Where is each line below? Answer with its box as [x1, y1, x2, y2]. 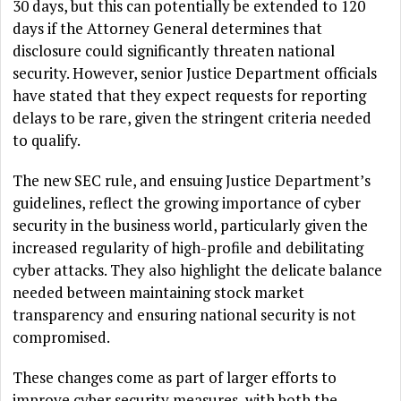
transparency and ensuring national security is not [13, 304, 357, 326]
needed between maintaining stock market [13, 282, 305, 303]
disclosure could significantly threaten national [13, 40, 336, 62]
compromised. [13, 327, 111, 348]
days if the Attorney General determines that [13, 18, 323, 39]
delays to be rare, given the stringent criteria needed [13, 107, 372, 129]
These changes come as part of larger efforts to [13, 367, 337, 388]
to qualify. [13, 130, 81, 151]
